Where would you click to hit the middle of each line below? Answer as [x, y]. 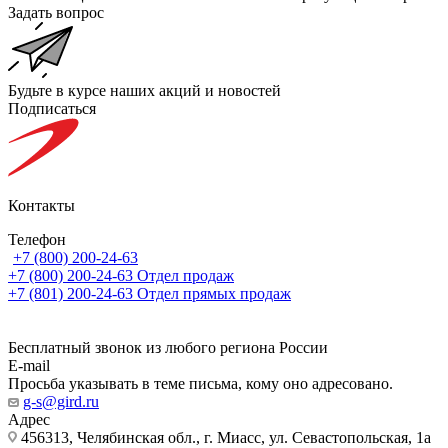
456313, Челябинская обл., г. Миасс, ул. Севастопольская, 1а [224, 437]
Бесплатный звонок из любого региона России [168, 347]
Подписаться [52, 108]
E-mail [29, 365]
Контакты [41, 205]
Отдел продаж [185, 275]
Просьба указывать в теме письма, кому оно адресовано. [200, 383]
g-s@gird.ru [61, 401]
